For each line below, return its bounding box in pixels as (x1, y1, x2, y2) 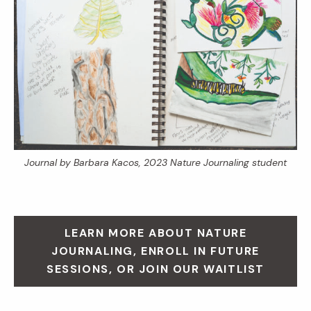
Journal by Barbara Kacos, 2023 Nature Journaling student (24, 156, 287, 169)
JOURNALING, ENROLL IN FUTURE (51, 243, 260, 258)
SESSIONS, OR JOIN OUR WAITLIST (46, 261, 264, 276)
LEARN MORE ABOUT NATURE (64, 225, 247, 240)
